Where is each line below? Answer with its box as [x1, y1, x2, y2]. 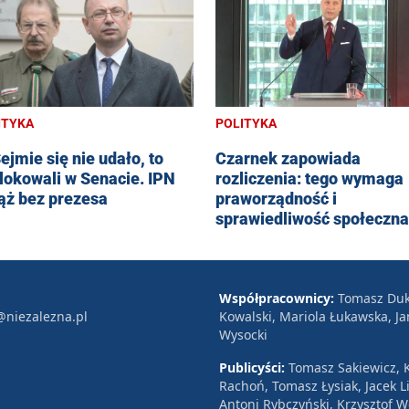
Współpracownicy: [219, 288, 338, 307]
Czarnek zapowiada [215, 148, 361, 168]
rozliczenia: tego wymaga [215, 168, 404, 188]
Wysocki [219, 325, 267, 343]
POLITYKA [215, 115, 277, 131]
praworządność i [215, 188, 337, 208]
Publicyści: [219, 358, 288, 376]
